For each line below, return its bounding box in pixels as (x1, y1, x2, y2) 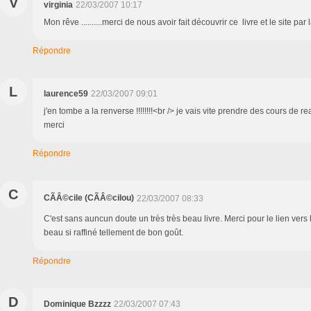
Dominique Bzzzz (44, 299, 111, 309)
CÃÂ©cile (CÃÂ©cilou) (44, 192, 134, 203)
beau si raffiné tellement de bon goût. (44, 227, 183, 237)
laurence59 (44, 88, 88, 99)
